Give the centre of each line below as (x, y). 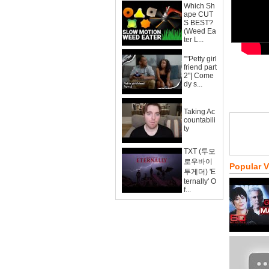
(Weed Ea (200, 31)
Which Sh (199, 6)
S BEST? (198, 23)
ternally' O (200, 181)
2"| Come (199, 76)
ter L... (194, 40)
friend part (200, 67)
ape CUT (198, 14)
